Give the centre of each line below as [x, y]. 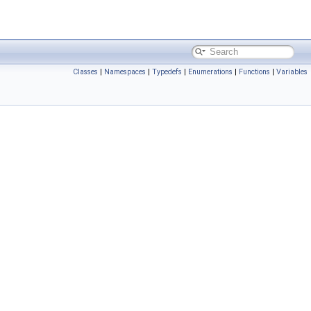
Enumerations [210, 72]
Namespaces [125, 72]
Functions [254, 72]
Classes [85, 72]
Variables [292, 72]
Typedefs [167, 72]
